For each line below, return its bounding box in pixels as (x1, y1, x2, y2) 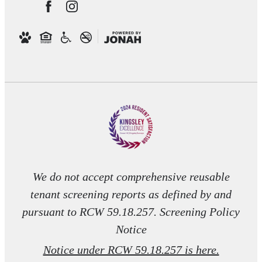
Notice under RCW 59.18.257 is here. (43, 243, 219, 256)
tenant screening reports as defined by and (30, 187, 232, 201)
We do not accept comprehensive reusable (32, 170, 230, 183)
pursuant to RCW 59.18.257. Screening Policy (22, 205, 240, 218)
